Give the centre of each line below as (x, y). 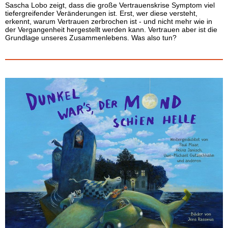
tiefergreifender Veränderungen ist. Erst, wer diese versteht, (101, 13)
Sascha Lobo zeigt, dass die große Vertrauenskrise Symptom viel (110, 5)
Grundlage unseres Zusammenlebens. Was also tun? (91, 38)
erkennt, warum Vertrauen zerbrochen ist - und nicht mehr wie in (109, 21)
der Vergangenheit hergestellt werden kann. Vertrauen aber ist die (111, 30)
